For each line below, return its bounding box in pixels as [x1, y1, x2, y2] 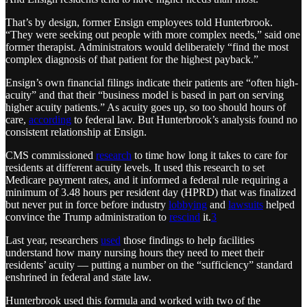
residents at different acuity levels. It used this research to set [5, 162, 265, 174]
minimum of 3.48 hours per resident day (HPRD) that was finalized [5, 186, 296, 199]
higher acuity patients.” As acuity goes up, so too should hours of [5, 101, 286, 114]
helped [263, 199, 295, 211]
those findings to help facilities [121, 234, 254, 247]
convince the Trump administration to [5, 211, 169, 223]
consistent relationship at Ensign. [5, 126, 147, 138]
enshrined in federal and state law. [5, 271, 151, 284]
